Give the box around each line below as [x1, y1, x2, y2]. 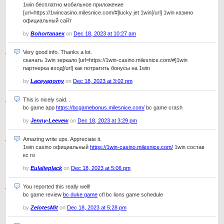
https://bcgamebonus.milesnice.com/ [56, 104, 144, 110]
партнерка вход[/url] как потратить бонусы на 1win [23, 65, 150, 71]
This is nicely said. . [23, 96, 70, 102]
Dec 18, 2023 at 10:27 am [73, 30, 136, 36]
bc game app [23, 104, 56, 110]
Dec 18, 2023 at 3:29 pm [77, 117, 137, 123]
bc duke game [63, 191, 97, 197]
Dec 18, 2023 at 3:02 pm [73, 78, 132, 84]
